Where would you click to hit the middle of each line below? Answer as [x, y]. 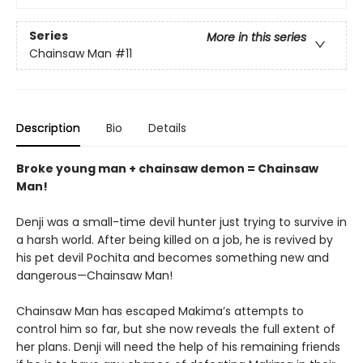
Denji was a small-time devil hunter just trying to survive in [181, 222]
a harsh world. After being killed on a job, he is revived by [175, 239]
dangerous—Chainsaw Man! [94, 275]
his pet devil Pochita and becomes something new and [173, 257]
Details [167, 128]
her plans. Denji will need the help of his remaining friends [178, 346]
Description [48, 128]
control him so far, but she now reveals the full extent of [176, 329]
